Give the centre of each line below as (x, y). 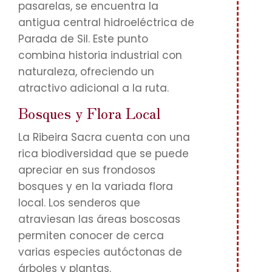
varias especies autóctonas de (100, 252)
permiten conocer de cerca (91, 236)
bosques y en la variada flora (96, 186)
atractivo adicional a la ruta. (93, 88)
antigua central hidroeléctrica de (106, 22)
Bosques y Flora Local (89, 113)
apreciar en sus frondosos (87, 170)
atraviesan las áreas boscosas (99, 219)
